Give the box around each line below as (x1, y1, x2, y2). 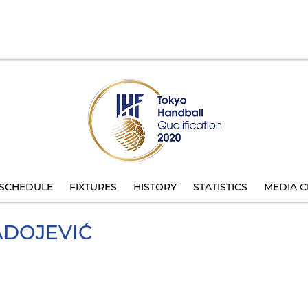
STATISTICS (193, 181, 247, 193)
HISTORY (133, 181, 177, 193)
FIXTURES (69, 181, 117, 193)
